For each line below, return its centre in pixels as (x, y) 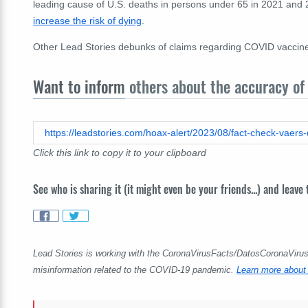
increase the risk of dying (87, 21)
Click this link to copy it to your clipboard (120, 153)
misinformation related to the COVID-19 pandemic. (135, 270)
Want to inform (79, 87)
